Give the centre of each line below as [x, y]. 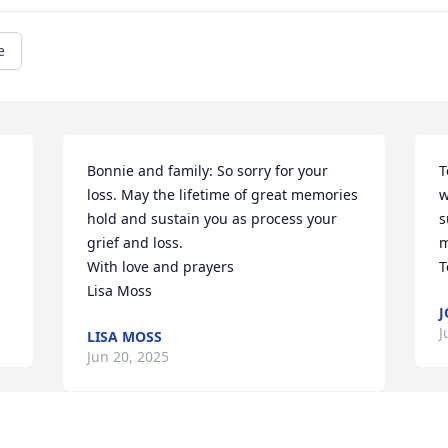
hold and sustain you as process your [212, 219]
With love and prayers [161, 267]
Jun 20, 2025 [128, 357]
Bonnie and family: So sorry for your [208, 171]
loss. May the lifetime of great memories [223, 195]
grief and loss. [137, 243]
